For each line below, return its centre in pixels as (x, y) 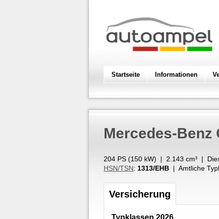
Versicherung (140, 194)
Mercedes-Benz (158, 133)
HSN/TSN (119, 168)
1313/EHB (153, 168)
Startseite (126, 75)
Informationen (176, 75)
